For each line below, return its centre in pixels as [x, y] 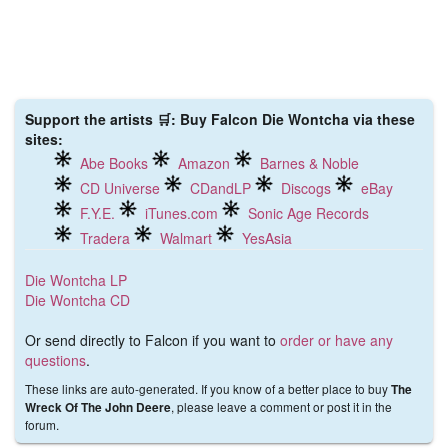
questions [55, 360]
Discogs [306, 188]
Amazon [204, 163]
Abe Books [114, 163]
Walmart [186, 238]
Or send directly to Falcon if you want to [152, 340]
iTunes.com [181, 213]
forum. [42, 424]
